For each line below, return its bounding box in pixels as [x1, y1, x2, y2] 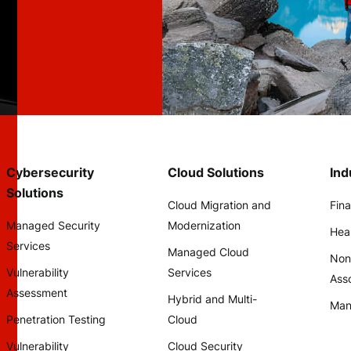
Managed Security [6, 219, 100, 232]
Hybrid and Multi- [168, 292, 258, 306]
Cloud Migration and [168, 198, 272, 212]
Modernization [168, 219, 241, 232]
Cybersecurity [6, 165, 94, 180]
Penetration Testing [6, 313, 106, 326]
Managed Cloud [168, 245, 250, 259]
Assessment [6, 286, 67, 299]
